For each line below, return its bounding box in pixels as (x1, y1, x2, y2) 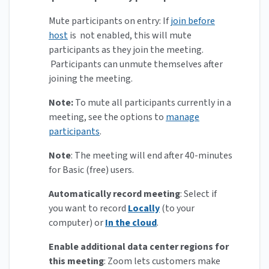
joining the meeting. (49, 72, 134, 86)
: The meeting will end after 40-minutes (71, 149, 232, 163)
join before (171, 14, 215, 28)
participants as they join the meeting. (49, 43, 204, 57)
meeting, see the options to (49, 110, 166, 124)
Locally (128, 202, 160, 216)
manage (166, 110, 199, 124)
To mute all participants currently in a (73, 96, 231, 110)
